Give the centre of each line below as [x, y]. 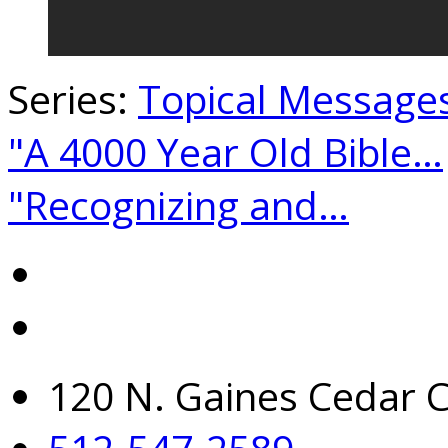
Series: [73, 99]
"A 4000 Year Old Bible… [225, 152]
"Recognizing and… [178, 205]
